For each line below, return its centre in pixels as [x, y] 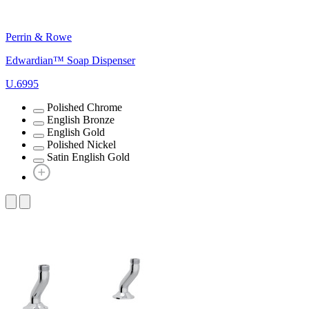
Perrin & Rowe [39, 37]
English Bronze [81, 119]
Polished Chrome [84, 107]
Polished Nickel [81, 144]
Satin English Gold [88, 157]
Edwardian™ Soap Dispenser [70, 60]
